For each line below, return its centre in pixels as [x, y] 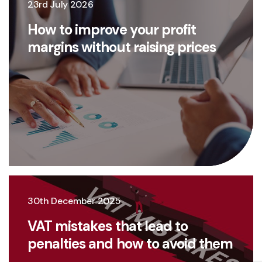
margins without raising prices [122, 47]
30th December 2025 [74, 201]
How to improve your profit [112, 30]
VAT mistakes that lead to [108, 226]
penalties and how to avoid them [130, 244]
